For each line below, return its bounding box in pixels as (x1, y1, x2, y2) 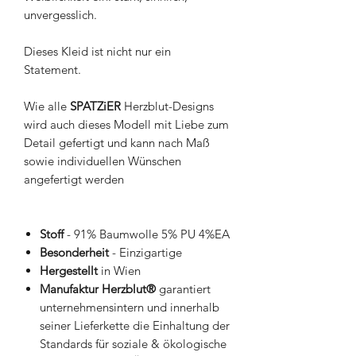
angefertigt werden (24, 172, 124, 188)
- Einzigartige (109, 245, 182, 261)
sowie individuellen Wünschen (24, 153, 181, 169)
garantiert (156, 281, 211, 297)
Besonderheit (40, 245, 109, 261)
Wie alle (24, 99, 70, 114)
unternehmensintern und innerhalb (40, 300, 219, 315)
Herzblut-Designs (121, 99, 214, 114)
